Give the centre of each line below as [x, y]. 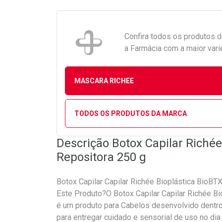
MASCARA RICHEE [104, 81]
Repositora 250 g [101, 157]
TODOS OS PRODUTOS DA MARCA [130, 113]
